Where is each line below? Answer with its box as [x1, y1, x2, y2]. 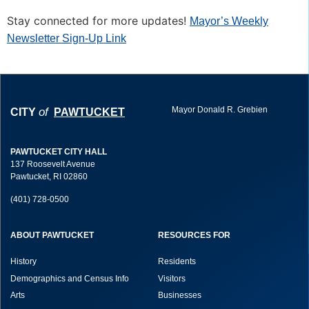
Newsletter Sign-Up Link [7, 32, 126, 44]
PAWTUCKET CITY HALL [10, 147, 107, 157]
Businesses [158, 290, 203, 301]
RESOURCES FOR [158, 230, 230, 241]
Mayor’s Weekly [190, 14, 268, 27]
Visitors [158, 273, 186, 283]
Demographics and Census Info [10, 273, 129, 283]
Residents [158, 257, 196, 267]
